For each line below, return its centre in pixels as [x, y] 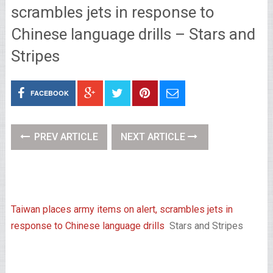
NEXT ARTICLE [154, 137]
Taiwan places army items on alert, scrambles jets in [122, 209]
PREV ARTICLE [65, 137]
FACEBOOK [49, 93]
